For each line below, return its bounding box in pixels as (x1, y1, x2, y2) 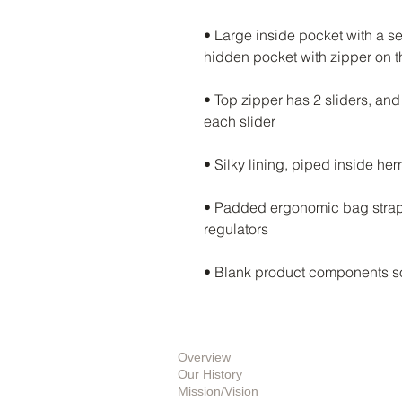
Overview (178, 350, 231, 364)
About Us (178, 333, 235, 347)
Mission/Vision (178, 384, 258, 398)
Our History (178, 367, 242, 381)
